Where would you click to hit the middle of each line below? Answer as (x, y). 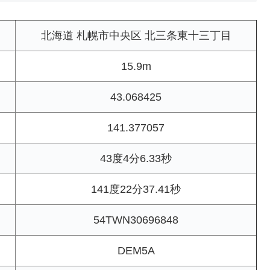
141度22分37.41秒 (136, 190)
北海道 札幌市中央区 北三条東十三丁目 (136, 36)
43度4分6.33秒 (136, 159)
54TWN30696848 (136, 220)
